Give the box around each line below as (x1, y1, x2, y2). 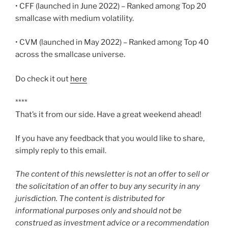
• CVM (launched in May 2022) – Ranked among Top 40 (15, 37, 209, 47)
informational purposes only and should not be (15, 206, 182, 216)
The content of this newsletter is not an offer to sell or (15, 169, 209, 179)
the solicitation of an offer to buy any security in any (15, 182, 200, 191)
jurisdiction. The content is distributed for (15, 194, 165, 204)
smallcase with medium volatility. (15, 14, 134, 23)
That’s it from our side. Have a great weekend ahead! (15, 110, 202, 120)
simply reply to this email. (15, 146, 106, 155)
